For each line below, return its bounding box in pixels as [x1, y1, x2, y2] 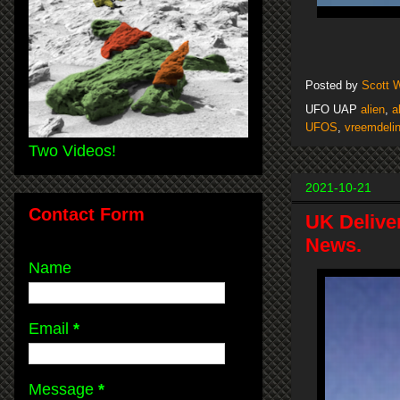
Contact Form [29, 204, 145, 224]
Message [29, 379, 98, 398]
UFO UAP [305, 103, 361, 117]
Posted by [305, 79, 362, 93]
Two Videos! [29, 141, 116, 160]
